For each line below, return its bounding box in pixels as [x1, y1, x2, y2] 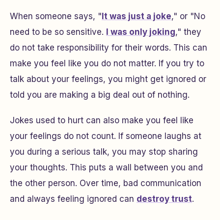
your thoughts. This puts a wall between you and [10, 163, 203, 173]
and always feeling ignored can [10, 194, 137, 204]
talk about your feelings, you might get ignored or [10, 74, 206, 84]
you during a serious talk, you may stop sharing [10, 147, 198, 157]
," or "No [171, 11, 205, 22]
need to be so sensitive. [10, 27, 106, 37]
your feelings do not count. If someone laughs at [10, 131, 201, 141]
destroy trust [137, 194, 192, 204]
